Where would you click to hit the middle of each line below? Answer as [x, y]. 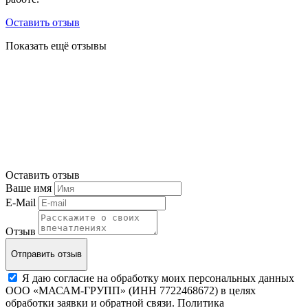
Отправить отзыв [46, 254]
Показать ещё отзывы [56, 45]
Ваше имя [29, 188]
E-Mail [21, 202]
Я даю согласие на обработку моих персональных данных [158, 278]
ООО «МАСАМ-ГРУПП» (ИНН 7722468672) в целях [131, 290]
